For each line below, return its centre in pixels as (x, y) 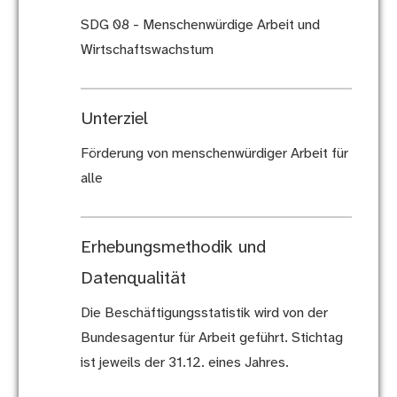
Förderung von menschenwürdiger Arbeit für (214, 154)
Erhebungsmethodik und (173, 248)
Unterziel (114, 120)
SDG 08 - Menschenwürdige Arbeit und (200, 26)
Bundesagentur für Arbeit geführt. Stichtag (211, 339)
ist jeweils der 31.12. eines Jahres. (184, 363)
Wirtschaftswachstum (147, 51)
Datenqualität (133, 279)
